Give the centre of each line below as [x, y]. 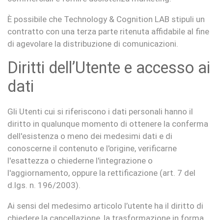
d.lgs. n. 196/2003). [44, 185]
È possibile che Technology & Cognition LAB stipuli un [106, 19]
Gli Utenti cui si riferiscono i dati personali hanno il [100, 111]
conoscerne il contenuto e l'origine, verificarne [92, 148]
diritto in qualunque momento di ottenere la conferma [108, 124]
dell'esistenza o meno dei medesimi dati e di [90, 136]
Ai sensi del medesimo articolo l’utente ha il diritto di [105, 206]
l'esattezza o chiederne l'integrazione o [80, 161]
